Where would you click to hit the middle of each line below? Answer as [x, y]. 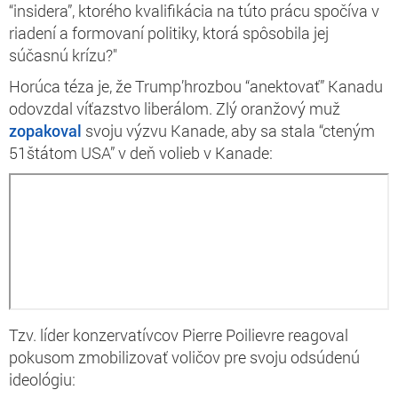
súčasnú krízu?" [63, 55]
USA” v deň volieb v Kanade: [175, 152]
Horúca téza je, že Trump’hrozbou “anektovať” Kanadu [196, 86]
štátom [52, 152]
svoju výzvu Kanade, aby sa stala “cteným [228, 130]
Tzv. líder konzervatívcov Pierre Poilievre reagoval [179, 334]
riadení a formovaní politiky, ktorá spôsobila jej [169, 32]
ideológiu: [42, 379]
